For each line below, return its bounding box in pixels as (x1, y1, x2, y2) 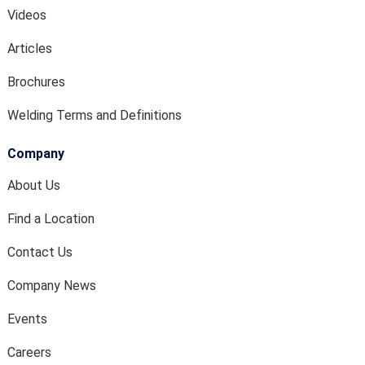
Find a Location (7, 211, 95, 226)
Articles (7, 41, 52, 56)
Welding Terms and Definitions (7, 108, 182, 123)
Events (7, 311, 47, 327)
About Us (7, 178, 60, 193)
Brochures (7, 74, 65, 90)
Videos (7, 7, 46, 23)
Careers (7, 345, 51, 360)
